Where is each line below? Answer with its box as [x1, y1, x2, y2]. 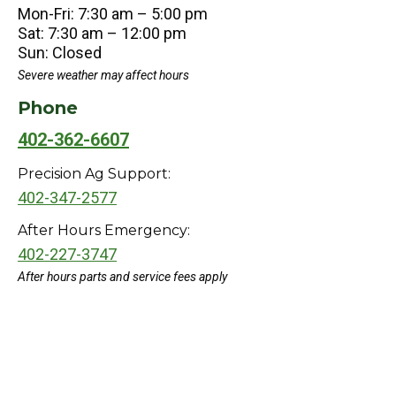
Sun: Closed [18, 43, 102, 63]
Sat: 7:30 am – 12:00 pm [18, 24, 187, 43]
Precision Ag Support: [18, 165, 171, 183]
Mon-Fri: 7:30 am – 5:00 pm [18, 4, 208, 24]
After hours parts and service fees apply [18, 270, 227, 285]
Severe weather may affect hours [18, 68, 189, 83]
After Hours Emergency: [18, 222, 190, 240]
